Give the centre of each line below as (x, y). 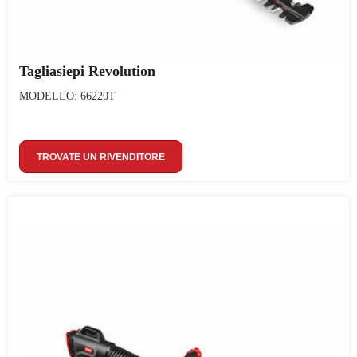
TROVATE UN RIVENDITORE (101, 157)
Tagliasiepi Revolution (87, 71)
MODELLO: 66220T (67, 96)
